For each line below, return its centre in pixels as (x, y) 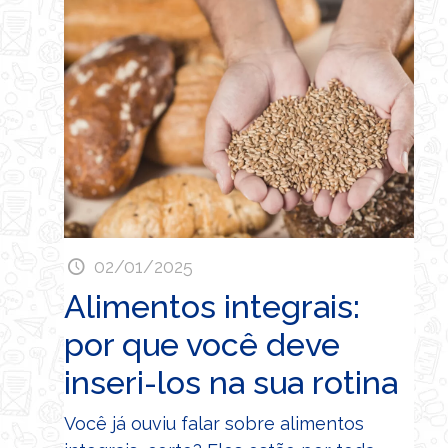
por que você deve (202, 344)
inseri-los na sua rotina (231, 382)
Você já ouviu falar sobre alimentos (214, 423)
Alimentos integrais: (212, 306)
